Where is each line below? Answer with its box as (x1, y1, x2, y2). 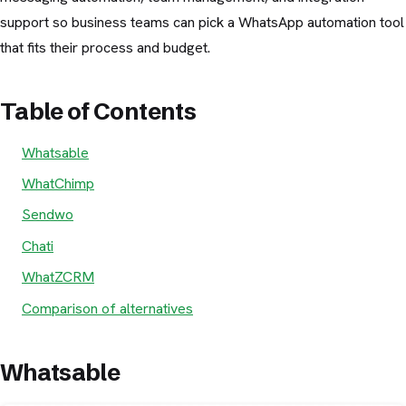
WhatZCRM (22, 267, 94, 287)
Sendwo (22, 205, 73, 225)
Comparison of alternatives (22, 298, 193, 318)
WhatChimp (22, 174, 94, 194)
